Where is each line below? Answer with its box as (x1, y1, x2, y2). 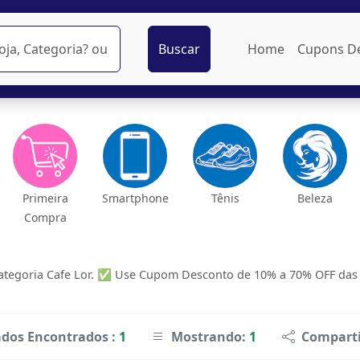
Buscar (157, 40, 200, 58)
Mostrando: (171, 328, 249, 346)
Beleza (297, 190, 333, 206)
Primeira (22, 190, 68, 206)
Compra (23, 210, 67, 225)
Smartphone (101, 190, 169, 206)
